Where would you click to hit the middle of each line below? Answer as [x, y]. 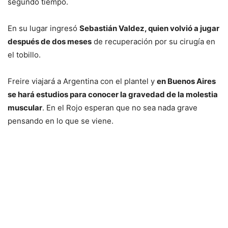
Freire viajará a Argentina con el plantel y [82, 81]
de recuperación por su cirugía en [153, 41]
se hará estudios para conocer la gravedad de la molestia [113, 94]
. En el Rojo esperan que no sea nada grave [120, 107]
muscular [25, 107]
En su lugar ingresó [44, 28]
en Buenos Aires [186, 81]
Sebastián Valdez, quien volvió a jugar [149, 28]
